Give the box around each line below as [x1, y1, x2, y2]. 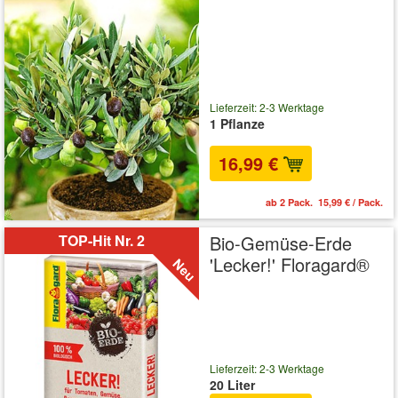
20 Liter [210, 375, 255, 394]
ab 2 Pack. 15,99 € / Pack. [266, 195, 383, 210]
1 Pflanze [210, 114, 265, 132]
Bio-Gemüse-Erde [210, 230, 352, 257]
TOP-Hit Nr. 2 [59, 230, 145, 251]
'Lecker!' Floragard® [210, 251, 370, 278]
